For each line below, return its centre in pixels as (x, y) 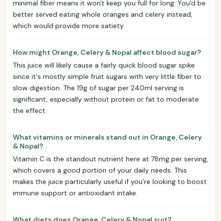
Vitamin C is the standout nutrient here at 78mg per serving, (110, 159)
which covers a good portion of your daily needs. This (100, 170)
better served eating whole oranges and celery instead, (103, 14)
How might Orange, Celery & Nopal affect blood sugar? (107, 52)
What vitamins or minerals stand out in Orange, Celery (107, 137)
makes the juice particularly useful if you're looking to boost (110, 181)
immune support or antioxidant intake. (75, 193)
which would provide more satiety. (69, 25)
